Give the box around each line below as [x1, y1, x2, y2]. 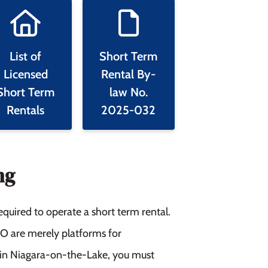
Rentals [7, 102, 45, 117]
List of [10, 48, 42, 63]
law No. [109, 84, 148, 99]
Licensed [3, 66, 48, 81]
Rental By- [101, 66, 156, 81]
